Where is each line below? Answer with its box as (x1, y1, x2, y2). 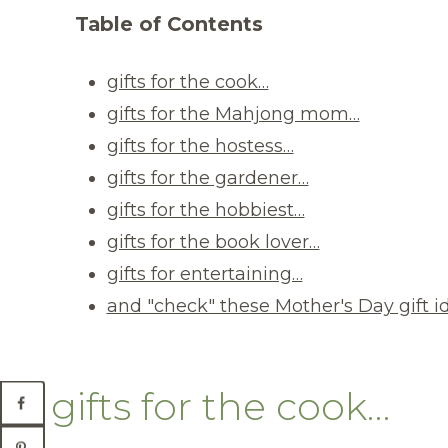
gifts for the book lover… (106, 230, 320, 253)
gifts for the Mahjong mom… (106, 102, 360, 125)
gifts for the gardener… (106, 166, 309, 189)
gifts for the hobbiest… (106, 198, 305, 221)
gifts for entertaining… (106, 262, 303, 285)
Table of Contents (75, 11, 263, 36)
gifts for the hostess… (106, 134, 294, 157)
